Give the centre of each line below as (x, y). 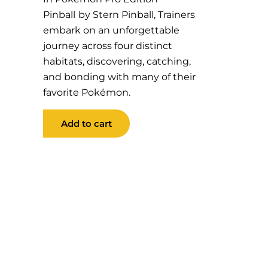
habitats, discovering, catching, (117, 62)
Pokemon (66, 116)
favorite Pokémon (86, 93)
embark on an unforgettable (111, 31)
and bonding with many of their (119, 77)
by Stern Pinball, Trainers (136, 15)
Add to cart (86, 123)
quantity (63, 173)
